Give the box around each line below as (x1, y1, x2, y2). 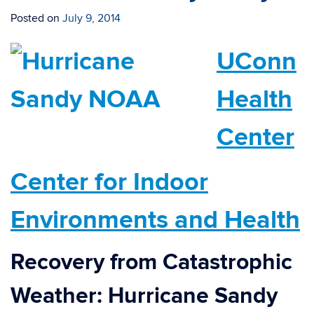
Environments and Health (11, 205, 300, 236)
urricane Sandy (124, 282, 278, 310)
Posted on (11, 11, 62, 26)
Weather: (11, 282, 108, 310)
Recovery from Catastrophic (11, 249, 292, 277)
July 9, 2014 (62, 11, 121, 26)
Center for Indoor (11, 167, 208, 198)
